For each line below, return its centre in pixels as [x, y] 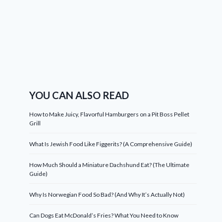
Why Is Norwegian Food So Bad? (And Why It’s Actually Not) [107, 194]
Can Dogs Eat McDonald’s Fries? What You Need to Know [104, 215]
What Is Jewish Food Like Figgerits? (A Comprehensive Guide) [111, 144]
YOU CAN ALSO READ [79, 95]
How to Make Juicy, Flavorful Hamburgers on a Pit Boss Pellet [110, 114]
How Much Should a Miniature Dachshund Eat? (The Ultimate [110, 165]
